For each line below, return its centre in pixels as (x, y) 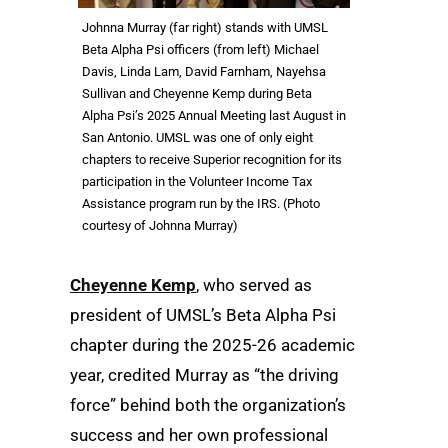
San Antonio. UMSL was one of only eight (197, 137)
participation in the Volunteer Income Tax (197, 181)
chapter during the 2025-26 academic (212, 344)
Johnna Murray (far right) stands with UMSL (205, 27)
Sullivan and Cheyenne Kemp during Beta (197, 93)
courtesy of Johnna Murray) (160, 225)
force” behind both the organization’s (208, 404)
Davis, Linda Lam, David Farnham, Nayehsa (204, 71)
